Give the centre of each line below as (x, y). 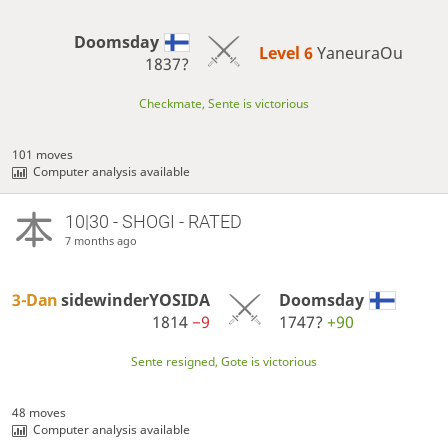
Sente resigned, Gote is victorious (224, 362)
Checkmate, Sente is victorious (224, 103)
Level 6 (287, 52)
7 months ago (100, 240)
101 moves (43, 154)
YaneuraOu (359, 52)
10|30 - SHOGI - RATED (153, 221)
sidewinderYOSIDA (136, 299)
